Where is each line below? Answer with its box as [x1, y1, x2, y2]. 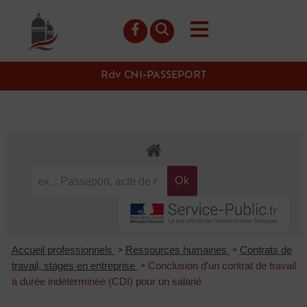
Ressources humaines [125, 243, 230, 256]
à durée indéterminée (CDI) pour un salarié [11, 275, 201, 287]
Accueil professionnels [11, 243, 115, 256]
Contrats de [239, 243, 292, 256]
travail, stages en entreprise [11, 259, 138, 271]
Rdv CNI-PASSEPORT [101, 71, 206, 81]
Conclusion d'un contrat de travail [147, 259, 296, 271]
